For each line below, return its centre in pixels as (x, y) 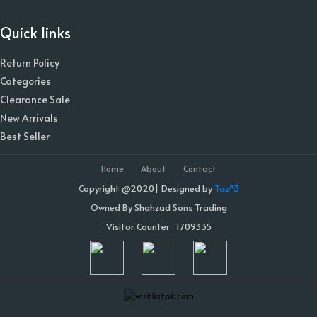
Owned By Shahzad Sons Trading (158, 207)
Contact (200, 168)
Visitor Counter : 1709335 (158, 226)
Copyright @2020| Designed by (146, 188)
